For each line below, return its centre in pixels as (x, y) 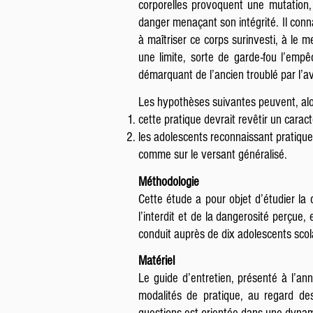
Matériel (156, 261)
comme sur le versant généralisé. (213, 155)
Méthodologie (169, 182)
